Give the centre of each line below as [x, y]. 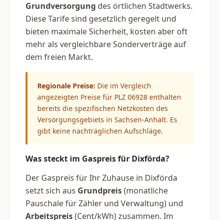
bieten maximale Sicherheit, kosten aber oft [107, 31]
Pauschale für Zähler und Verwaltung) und [104, 203]
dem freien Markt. [59, 57]
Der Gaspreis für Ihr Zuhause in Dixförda [101, 178]
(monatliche [145, 190]
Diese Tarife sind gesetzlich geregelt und [101, 18]
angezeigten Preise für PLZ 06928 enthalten [109, 97]
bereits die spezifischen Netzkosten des [103, 108]
